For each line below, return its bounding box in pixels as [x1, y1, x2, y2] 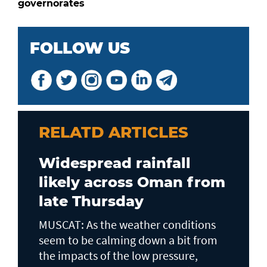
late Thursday [39, 193, 144, 210]
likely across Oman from [39, 173, 225, 191]
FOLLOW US [30, 39, 130, 58]
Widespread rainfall [39, 154, 191, 172]
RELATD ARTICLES [39, 123, 188, 142]
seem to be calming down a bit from [39, 232, 218, 247]
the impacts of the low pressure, [39, 248, 198, 263]
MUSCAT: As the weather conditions [39, 217, 216, 232]
